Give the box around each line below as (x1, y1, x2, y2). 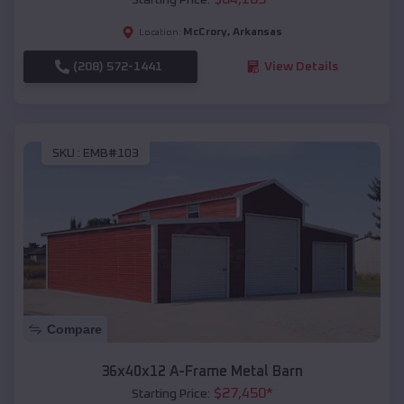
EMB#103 (83, 147, 139, 161)
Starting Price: (131, 388, 210, 401)
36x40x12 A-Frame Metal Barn (101, 364, 303, 380)
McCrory (183, 26, 227, 38)
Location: (139, 27, 181, 37)
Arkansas (233, 26, 282, 38)
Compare (47, 322, 102, 337)
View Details (263, 60, 338, 73)
